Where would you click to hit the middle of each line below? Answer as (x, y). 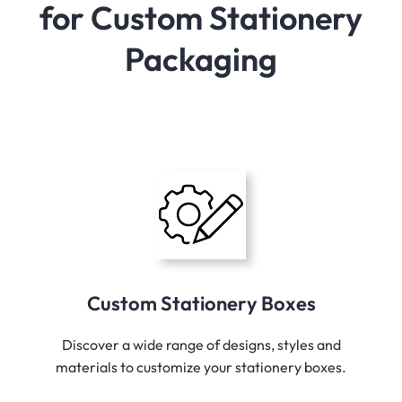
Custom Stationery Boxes (201, 304)
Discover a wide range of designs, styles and (201, 345)
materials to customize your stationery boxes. (201, 367)
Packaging (201, 59)
